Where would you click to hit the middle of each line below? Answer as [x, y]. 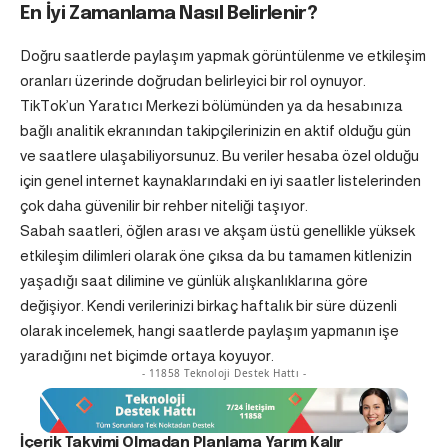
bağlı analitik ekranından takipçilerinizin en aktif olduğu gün [215, 130]
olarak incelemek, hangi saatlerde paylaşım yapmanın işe [209, 330]
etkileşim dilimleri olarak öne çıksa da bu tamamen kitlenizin [216, 255]
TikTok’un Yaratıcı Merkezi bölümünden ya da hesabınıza [211, 105]
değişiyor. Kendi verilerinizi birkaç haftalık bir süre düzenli [208, 305]
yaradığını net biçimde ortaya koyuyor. [147, 355]
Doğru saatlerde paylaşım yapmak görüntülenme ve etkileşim [223, 55]
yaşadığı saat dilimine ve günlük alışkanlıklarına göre [194, 280]
